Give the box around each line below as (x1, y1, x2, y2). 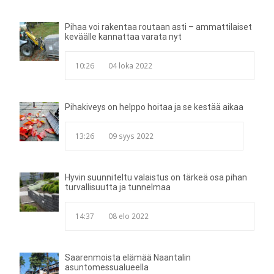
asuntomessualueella (65, 262, 149, 272)
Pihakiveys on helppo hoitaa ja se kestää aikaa (65, 102, 243, 112)
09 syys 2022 (108, 131, 154, 141)
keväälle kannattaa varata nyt (65, 32, 182, 42)
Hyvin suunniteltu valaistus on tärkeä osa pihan (65, 172, 247, 182)
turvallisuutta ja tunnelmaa (65, 182, 171, 192)
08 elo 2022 (108, 211, 149, 221)
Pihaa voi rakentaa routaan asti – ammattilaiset (65, 22, 252, 32)
